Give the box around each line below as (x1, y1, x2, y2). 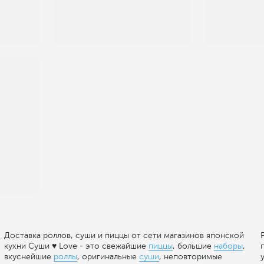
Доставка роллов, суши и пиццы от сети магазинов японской (4, 230, 244, 240)
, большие (173, 241, 214, 250)
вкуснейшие (4, 252, 54, 261)
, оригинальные (77, 252, 139, 261)
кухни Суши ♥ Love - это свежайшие (4, 241, 148, 250)
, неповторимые (159, 252, 222, 261)
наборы (214, 241, 243, 250)
